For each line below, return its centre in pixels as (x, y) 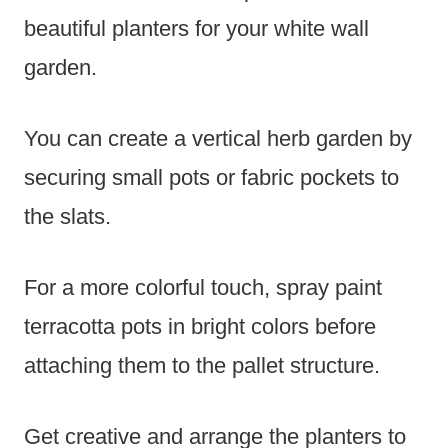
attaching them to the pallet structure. (202, 366)
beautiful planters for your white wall (196, 29)
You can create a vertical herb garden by (218, 139)
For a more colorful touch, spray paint (203, 288)
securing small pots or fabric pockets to (211, 178)
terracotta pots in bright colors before (200, 327)
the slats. (67, 217)
